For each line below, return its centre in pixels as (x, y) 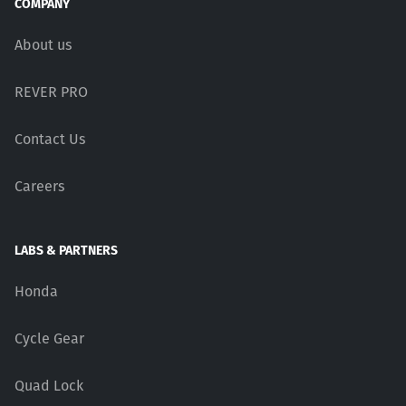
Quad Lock (49, 385)
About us (43, 44)
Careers (39, 186)
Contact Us (50, 139)
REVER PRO (51, 92)
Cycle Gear (49, 338)
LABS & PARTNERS (66, 250)
